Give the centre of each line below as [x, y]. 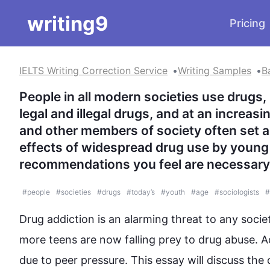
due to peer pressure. [75, 260]
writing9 [68, 23]
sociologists [239, 192]
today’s [143, 192]
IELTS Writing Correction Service [93, 71]
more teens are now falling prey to [109, 240]
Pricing [247, 23]
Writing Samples [215, 71]
